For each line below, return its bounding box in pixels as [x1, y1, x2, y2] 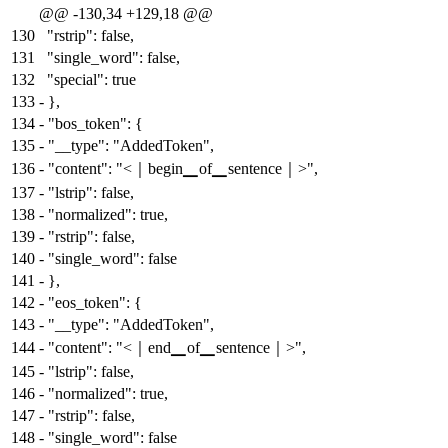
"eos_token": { [48, 294, 142, 312]
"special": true [47, 71, 136, 89]
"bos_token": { [48, 115, 143, 133]
